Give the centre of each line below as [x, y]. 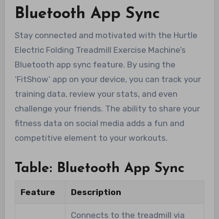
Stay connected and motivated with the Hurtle [106, 35]
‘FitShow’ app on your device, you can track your [108, 79]
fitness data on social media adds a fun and [99, 123]
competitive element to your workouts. [91, 138]
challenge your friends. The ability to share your [107, 108]
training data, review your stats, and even [96, 94]
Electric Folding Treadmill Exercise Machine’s [100, 50]
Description [96, 192]
